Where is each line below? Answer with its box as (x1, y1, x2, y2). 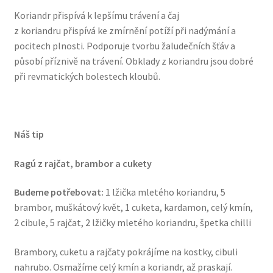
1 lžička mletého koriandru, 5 (105, 186, 225, 199)
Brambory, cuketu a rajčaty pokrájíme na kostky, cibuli (13, 245, 238, 258)
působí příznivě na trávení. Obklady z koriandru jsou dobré (13, 54, 253, 67)
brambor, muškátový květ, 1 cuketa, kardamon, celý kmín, (13, 201, 253, 214)
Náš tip (13, 128, 44, 140)
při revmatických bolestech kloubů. (13, 69, 160, 82)
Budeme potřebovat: (13, 186, 105, 199)
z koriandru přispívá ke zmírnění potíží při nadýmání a (13, 24, 236, 37)
